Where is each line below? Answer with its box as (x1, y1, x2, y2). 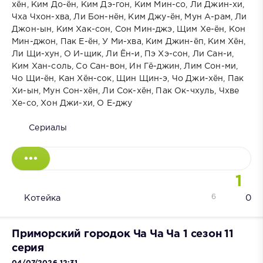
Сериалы (29, 124, 68, 131)
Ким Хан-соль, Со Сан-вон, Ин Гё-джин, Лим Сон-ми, (12, 62, 238, 70)
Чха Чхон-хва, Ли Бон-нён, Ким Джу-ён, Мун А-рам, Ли (12, 13, 247, 21)
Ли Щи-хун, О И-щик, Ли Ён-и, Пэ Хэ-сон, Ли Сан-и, (12, 50, 234, 58)
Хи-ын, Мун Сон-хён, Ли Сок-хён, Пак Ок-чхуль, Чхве (12, 87, 240, 95)
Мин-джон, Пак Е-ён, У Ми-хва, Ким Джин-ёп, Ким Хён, (12, 38, 246, 45)
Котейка (24, 194, 61, 202)
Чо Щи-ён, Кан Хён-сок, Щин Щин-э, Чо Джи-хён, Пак (12, 75, 244, 82)
